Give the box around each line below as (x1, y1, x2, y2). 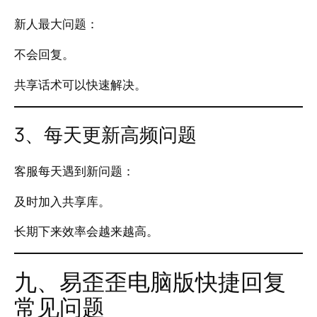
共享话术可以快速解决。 (14, 76, 146, 93)
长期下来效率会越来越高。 (14, 223, 158, 240)
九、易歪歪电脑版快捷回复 (14, 266, 286, 298)
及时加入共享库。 (14, 192, 110, 209)
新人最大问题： (14, 16, 98, 33)
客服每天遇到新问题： (14, 162, 134, 179)
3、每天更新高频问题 (14, 121, 197, 148)
